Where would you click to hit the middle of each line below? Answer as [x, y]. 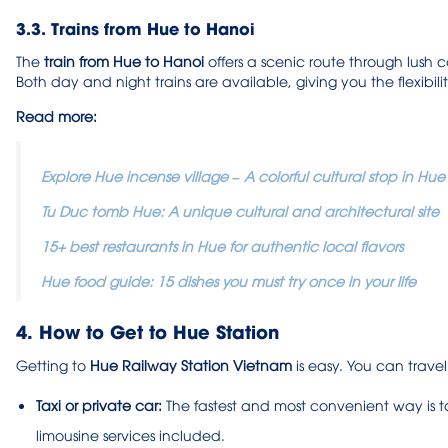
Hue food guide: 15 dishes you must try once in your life [228, 281]
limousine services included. [130, 435]
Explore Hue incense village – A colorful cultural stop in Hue [243, 176]
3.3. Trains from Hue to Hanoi [135, 28]
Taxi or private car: [99, 405]
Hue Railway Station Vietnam [191, 365]
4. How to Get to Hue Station [147, 331]
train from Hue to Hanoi [124, 61]
